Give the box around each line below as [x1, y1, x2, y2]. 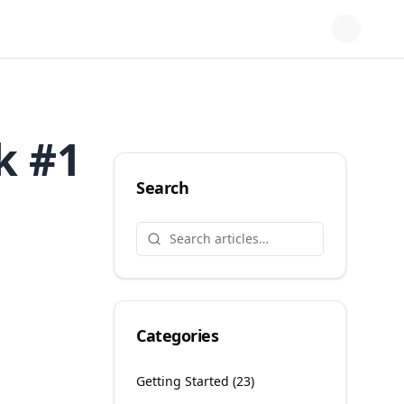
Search [136, 177, 189, 198]
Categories [136, 325, 219, 346]
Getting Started [136, 372, 230, 390]
